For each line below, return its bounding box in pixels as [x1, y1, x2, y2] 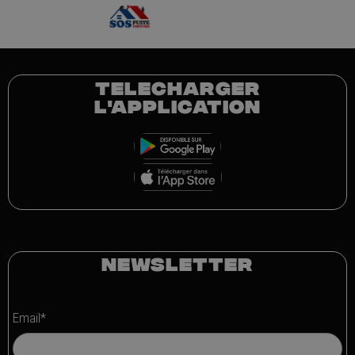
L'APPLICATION [94, 97, 261, 116]
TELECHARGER [94, 79, 261, 98]
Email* [13, 309, 46, 326]
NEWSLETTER [101, 254, 254, 273]
